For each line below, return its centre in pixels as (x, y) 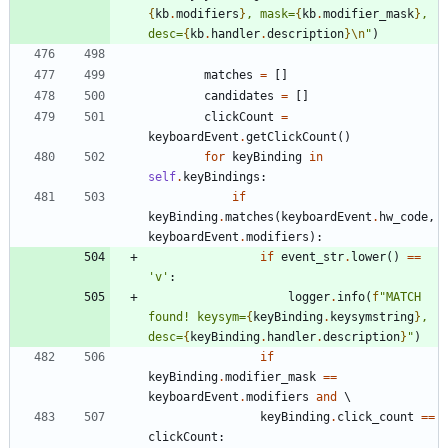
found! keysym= (197, 317)
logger (309, 297)
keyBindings (221, 177)
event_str (312, 257)
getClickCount (291, 137)
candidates (239, 96)
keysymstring (372, 317)
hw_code (403, 217)
